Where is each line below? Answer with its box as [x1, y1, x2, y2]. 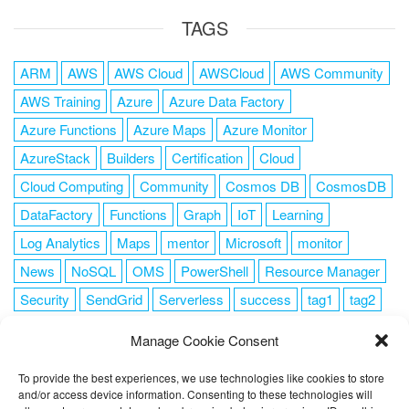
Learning [272, 204, 323, 224]
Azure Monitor [223, 120, 307, 139]
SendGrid [86, 289, 142, 309]
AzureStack [20, 148, 90, 167]
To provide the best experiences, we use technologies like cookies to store [18, 370, 384, 385]
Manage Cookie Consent [131, 330, 278, 350]
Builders [107, 148, 155, 167]
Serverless [159, 289, 224, 309]
